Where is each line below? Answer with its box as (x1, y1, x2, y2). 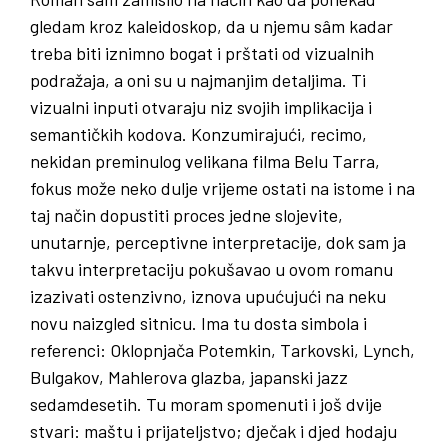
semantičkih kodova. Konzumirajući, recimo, (30, 123, 367, 146)
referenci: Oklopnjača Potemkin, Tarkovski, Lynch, (30, 339, 415, 362)
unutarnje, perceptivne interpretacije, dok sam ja (30, 231, 406, 254)
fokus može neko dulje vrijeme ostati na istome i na (30, 177, 415, 200)
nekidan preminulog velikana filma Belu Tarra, (30, 150, 380, 173)
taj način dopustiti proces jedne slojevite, (30, 204, 343, 227)
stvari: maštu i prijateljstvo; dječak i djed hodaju (30, 420, 397, 443)
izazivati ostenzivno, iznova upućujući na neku (30, 285, 386, 308)
